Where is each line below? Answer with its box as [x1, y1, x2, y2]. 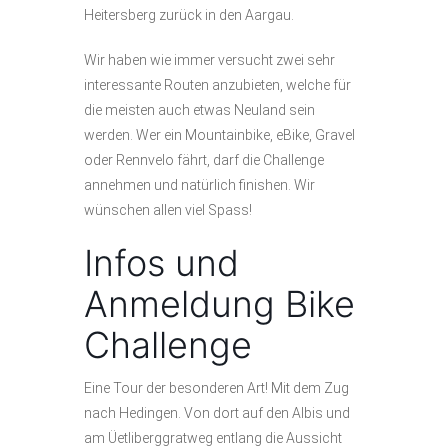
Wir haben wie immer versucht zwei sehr [84, 51, 335, 68]
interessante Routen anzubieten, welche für [84, 76, 351, 93]
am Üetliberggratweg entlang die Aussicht [84, 429, 342, 446]
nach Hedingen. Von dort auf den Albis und [84, 404, 350, 421]
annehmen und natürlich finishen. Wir [84, 176, 315, 193]
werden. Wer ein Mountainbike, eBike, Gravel [84, 126, 355, 143]
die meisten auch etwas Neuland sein [84, 101, 315, 118]
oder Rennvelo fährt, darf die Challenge [84, 151, 324, 168]
